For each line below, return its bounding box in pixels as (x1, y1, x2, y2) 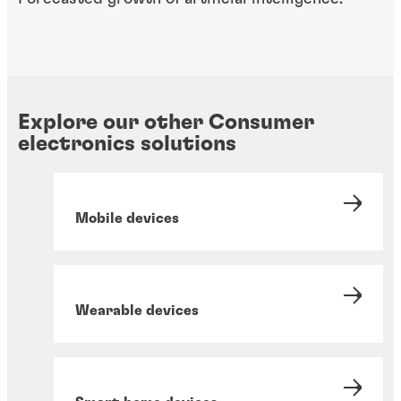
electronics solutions (18, 133, 236, 156)
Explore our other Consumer (18, 112, 314, 134)
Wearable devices (75, 303, 199, 319)
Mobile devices (75, 211, 179, 226)
